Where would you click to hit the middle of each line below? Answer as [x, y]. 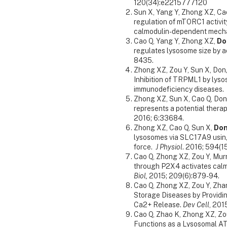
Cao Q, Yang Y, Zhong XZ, [175, 41]
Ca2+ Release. [158, 205]
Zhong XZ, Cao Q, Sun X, [174, 128]
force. [145, 147]
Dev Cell [196, 205]
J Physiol [169, 147]
